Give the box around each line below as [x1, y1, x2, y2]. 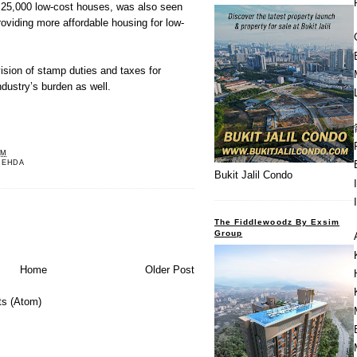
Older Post [145, 263, 194, 276]
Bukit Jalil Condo [214, 169, 292, 182]
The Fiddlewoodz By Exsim [214, 217, 340, 226]
